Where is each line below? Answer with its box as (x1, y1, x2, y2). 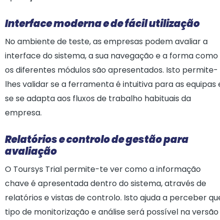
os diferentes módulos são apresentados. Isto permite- (5, 64, 218, 76)
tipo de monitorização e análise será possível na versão (5, 206, 219, 218)
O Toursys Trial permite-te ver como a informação (5, 164, 201, 175)
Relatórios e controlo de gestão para (5, 133, 189, 146)
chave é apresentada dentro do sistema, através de (5, 178, 206, 189)
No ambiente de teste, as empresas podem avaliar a (5, 36, 208, 47)
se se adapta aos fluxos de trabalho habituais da (5, 93, 191, 104)
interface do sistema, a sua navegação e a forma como (5, 50, 218, 61)
